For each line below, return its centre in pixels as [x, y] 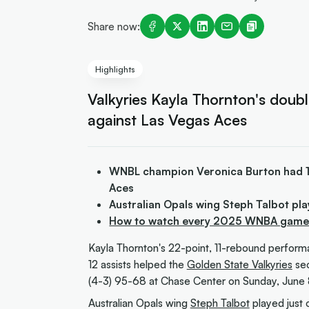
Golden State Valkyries [239, 265]
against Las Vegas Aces [167, 119]
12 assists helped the [137, 265]
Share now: [113, 26]
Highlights [115, 69]
